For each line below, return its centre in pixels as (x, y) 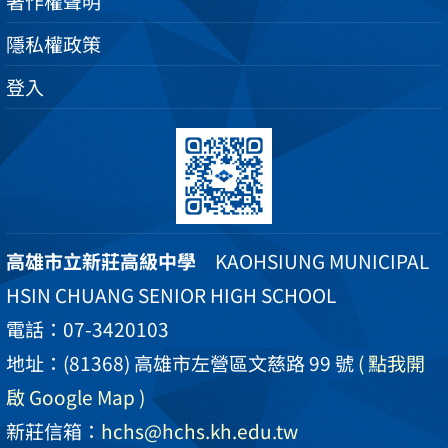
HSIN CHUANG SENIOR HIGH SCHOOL (171, 294)
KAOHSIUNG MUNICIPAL (312, 260)
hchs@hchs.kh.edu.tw (199, 430)
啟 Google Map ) (75, 396)
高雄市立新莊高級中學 (101, 260)
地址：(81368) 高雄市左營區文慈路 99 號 (182, 362)
